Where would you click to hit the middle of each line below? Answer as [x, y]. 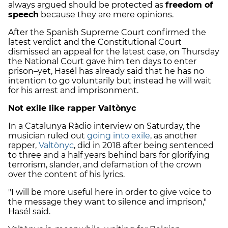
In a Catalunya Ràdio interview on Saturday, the [104, 126]
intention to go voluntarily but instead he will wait [110, 80]
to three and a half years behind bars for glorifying [109, 155]
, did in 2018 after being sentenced [144, 145]
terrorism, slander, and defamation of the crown [105, 164]
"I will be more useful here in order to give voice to [110, 192]
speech [23, 14]
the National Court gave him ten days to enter [102, 61]
